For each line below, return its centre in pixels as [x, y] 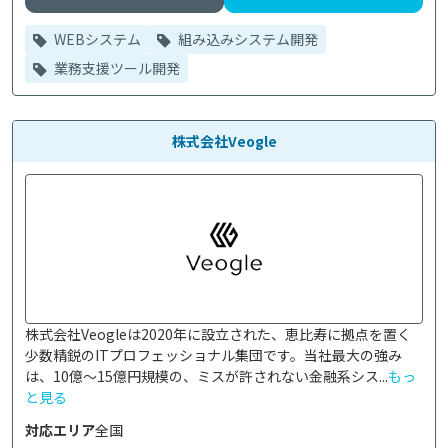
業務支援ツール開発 [115, 68]
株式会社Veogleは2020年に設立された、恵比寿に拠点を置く [218, 334]
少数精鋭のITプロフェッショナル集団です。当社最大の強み [213, 355]
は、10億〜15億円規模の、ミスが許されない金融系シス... [206, 376]
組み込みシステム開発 [246, 39]
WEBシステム [96, 39]
